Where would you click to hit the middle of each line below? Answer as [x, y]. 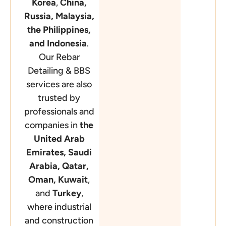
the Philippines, [59, 30]
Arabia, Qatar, [59, 166]
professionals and [59, 112]
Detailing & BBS [59, 71]
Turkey [67, 193]
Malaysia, [75, 16]
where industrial [59, 207]
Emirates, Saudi [59, 153]
